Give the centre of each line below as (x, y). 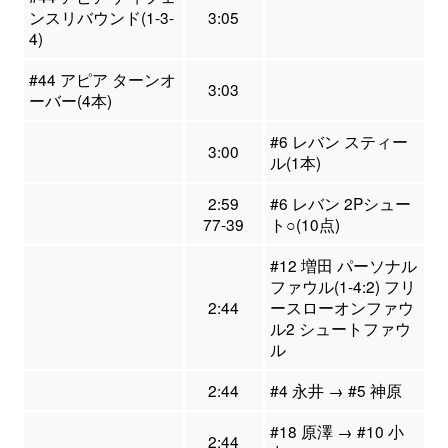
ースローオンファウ (341, 306)
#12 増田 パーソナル (343, 264)
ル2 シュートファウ (340, 327)
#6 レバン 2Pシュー (340, 202)
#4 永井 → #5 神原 (335, 389)
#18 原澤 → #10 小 (336, 430)
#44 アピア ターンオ (102, 78)
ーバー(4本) (70, 99)
